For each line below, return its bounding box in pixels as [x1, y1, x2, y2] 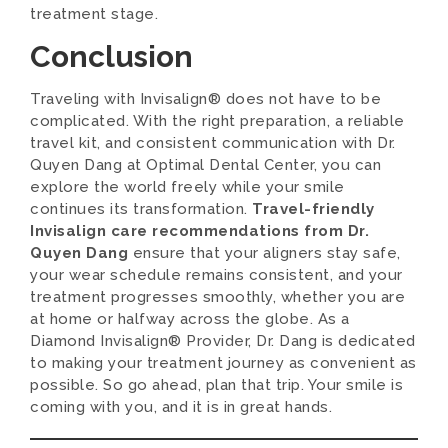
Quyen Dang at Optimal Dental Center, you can [30, 156, 381, 174]
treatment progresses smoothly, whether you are [30, 288, 405, 306]
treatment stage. [30, 5, 158, 23]
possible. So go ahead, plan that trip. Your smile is [30, 376, 403, 394]
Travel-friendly [252, 200, 375, 218]
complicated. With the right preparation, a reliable [30, 112, 405, 130]
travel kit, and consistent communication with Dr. [30, 134, 396, 152]
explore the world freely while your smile [30, 178, 345, 196]
